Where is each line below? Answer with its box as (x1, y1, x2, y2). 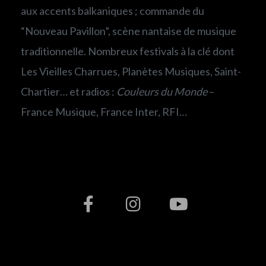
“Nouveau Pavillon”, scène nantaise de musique (21, 24, 236, 37)
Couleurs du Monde (116, 85, 207, 98)
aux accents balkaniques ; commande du (21, 4, 204, 17)
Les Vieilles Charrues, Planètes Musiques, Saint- (21, 65, 241, 78)
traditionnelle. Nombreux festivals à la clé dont (21, 45, 235, 58)
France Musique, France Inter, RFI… (21, 105, 187, 118)
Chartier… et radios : (21, 85, 116, 98)
